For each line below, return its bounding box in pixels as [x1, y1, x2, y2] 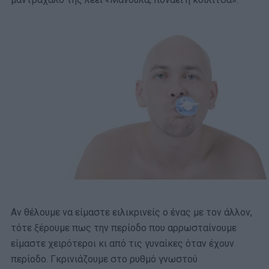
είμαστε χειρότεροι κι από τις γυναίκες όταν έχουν [11, 238, 234, 250]
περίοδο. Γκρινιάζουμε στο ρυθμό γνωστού [11, 253, 198, 265]
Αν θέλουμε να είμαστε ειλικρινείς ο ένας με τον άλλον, [11, 207, 252, 219]
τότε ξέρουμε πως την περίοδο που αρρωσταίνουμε [11, 222, 237, 234]
